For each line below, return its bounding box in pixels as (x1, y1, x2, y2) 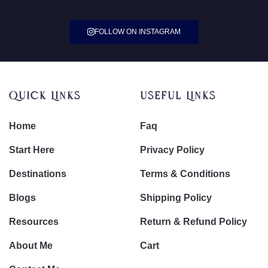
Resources (9, 216, 59, 227)
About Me (9, 240, 53, 251)
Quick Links (9, 90, 81, 103)
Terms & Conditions (140, 168, 230, 179)
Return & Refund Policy (140, 216, 247, 227)
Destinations (9, 168, 66, 179)
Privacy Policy (140, 144, 205, 155)
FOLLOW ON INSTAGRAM (95, 27, 181, 36)
